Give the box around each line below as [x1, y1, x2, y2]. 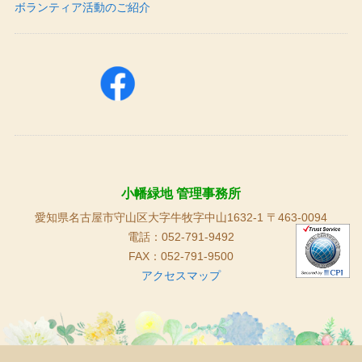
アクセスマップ [141, 269, 221, 283]
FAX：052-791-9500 [128, 250, 234, 263]
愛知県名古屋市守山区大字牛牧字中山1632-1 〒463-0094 [35, 211, 327, 225]
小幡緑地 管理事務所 [121, 187, 241, 201]
